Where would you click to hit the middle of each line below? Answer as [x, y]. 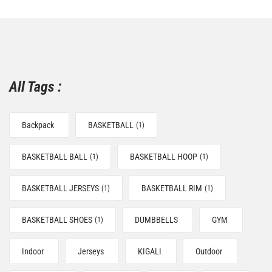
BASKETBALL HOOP [164, 157]
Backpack [38, 125]
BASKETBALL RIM [172, 188]
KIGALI [150, 251]
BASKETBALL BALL [55, 157]
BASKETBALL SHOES [57, 220]
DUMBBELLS [156, 220]
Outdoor [209, 251]
